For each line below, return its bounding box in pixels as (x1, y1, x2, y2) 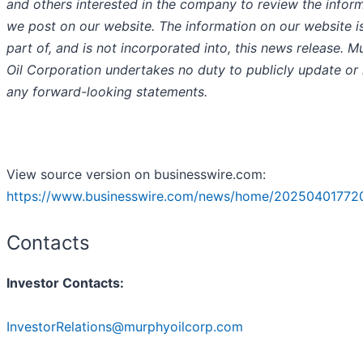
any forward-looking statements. (6, 83, 207, 100)
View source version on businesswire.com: (6, 166, 266, 183)
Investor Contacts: (6, 275, 124, 292)
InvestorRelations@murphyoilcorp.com (6, 318, 243, 335)
